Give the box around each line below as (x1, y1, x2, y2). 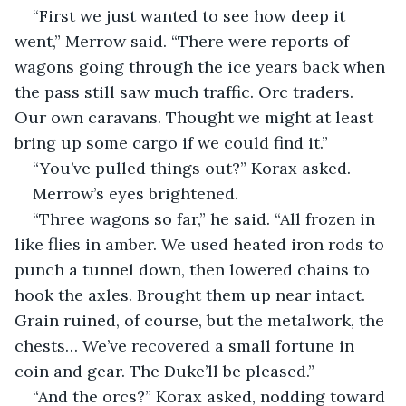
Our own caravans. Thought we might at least (14, 106, 378, 128)
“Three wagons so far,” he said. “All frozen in (33, 208, 380, 229)
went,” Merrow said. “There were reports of (14, 30, 353, 52)
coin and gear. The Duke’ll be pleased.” (14, 360, 314, 382)
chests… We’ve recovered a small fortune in (14, 334, 359, 356)
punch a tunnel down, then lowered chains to (14, 258, 374, 280)
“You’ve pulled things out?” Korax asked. (33, 157, 351, 179)
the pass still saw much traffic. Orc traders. (14, 81, 358, 102)
